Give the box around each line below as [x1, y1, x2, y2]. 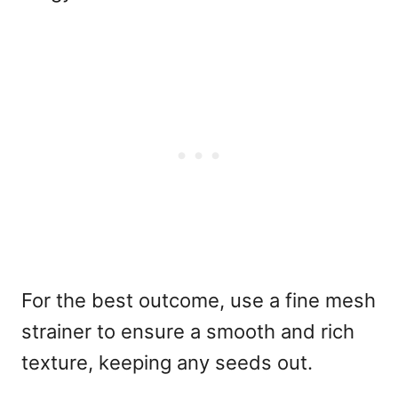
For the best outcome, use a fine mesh [21, 288, 376, 312]
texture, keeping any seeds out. [21, 350, 313, 374]
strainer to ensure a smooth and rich [21, 319, 354, 343]
